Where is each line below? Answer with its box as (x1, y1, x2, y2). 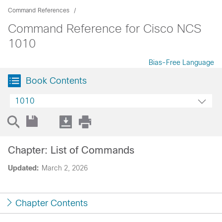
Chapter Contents (15, 198, 88, 208)
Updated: (8, 164, 39, 172)
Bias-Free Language (149, 58, 214, 66)
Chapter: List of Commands (8, 145, 134, 156)
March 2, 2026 (42, 164, 88, 172)
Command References (8, 7, 69, 14)
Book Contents (26, 76, 87, 86)
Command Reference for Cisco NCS (8, 22, 202, 35)
